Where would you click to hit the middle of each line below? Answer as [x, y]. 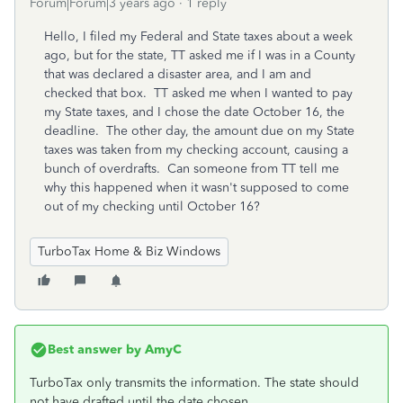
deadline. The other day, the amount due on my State [199, 131]
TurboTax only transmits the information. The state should [194, 383]
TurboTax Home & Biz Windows [129, 251]
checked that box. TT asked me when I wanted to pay [198, 93]
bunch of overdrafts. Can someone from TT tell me [192, 169]
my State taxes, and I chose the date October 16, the [194, 112]
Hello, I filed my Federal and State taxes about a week [198, 36]
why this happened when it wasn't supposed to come [197, 188]
